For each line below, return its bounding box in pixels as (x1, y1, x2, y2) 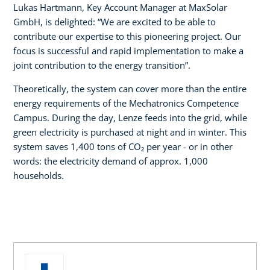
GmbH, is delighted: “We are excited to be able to (13, 15, 216, 28)
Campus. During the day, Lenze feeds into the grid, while (13, 111, 247, 124)
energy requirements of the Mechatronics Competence (13, 96, 239, 109)
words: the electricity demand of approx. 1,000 (13, 154, 208, 167)
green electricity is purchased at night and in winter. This (13, 125, 246, 138)
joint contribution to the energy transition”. (13, 58, 190, 71)
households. (13, 169, 64, 181)
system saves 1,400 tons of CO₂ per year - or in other (13, 140, 233, 152)
